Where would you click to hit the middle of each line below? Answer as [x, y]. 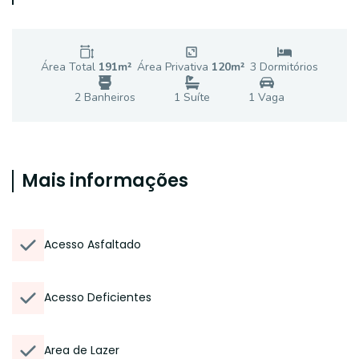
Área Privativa [174, 67]
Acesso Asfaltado [93, 244]
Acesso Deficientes [98, 297]
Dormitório [284, 67]
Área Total [70, 67]
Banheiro [105, 97]
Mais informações [105, 181]
